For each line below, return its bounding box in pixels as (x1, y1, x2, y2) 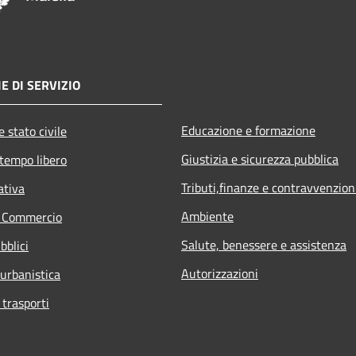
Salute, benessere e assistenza (181, 234, 346, 254)
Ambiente (181, 206, 234, 226)
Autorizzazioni (181, 263, 258, 283)
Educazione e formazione (181, 120, 315, 140)
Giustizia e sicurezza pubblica (181, 149, 339, 168)
